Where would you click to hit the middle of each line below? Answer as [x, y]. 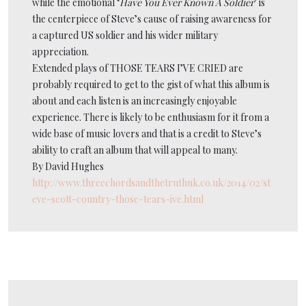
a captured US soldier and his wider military [125, 35]
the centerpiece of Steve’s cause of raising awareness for [152, 18]
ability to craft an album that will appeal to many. [135, 150]
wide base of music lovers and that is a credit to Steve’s [147, 133]
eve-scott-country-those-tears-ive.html [118, 199]
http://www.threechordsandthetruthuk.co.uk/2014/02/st [151, 182]
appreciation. [60, 51]
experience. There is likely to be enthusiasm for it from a [151, 117]
